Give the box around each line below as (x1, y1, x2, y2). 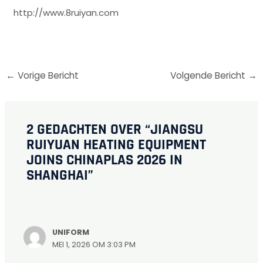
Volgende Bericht (170, 69, 248, 82)
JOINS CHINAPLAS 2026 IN (26, 151, 183, 170)
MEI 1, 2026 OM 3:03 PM (52, 240, 136, 250)
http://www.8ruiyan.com (14, 6, 119, 19)
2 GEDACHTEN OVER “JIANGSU (26, 120, 204, 140)
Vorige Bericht (15, 69, 79, 82)
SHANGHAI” (26, 166, 94, 186)
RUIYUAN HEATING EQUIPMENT (26, 136, 207, 155)
